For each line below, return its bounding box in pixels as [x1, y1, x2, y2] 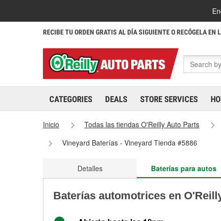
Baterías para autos [150, 163, 217, 173]
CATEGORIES [49, 94, 92, 104]
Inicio [43, 119, 59, 129]
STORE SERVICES [140, 94, 198, 104]
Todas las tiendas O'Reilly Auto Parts [84, 119, 200, 129]
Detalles [77, 163, 103, 173]
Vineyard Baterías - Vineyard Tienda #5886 [62, 138, 198, 147]
